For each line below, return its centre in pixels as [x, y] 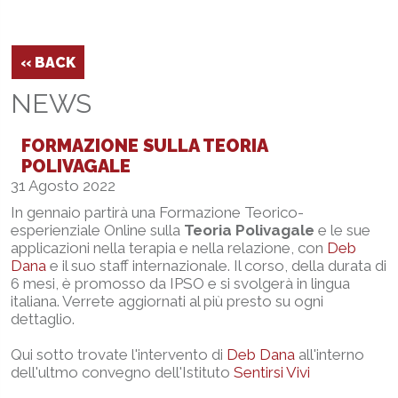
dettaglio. [43, 319]
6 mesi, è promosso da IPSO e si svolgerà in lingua [180, 284]
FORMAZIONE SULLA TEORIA [144, 146]
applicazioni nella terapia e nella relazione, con [169, 248]
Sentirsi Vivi [272, 373]
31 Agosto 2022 [63, 186]
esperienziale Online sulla [97, 231]
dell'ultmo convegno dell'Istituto [122, 373]
